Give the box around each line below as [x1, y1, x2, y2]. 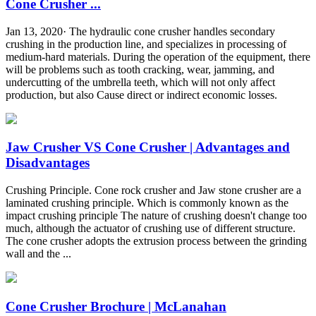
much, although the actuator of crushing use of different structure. [6, 221, 296, 234]
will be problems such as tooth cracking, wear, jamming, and [6, 63, 274, 75]
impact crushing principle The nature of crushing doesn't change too [6, 209, 307, 221]
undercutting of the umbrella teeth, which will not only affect [6, 75, 275, 88]
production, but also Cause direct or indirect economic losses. [6, 88, 277, 101]
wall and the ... [6, 247, 71, 260]
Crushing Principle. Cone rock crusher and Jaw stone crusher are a [6, 183, 301, 196]
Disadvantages [6, 155, 90, 171]
